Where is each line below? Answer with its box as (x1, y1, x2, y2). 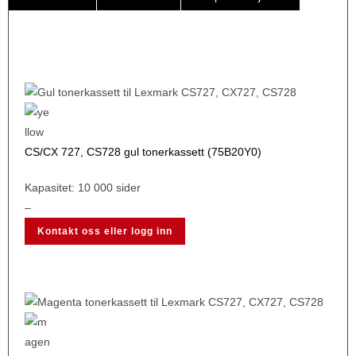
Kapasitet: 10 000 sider (25, 180, 141, 194)
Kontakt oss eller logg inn (37, 225, 172, 237)
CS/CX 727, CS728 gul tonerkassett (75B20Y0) (25, 145, 261, 158)
